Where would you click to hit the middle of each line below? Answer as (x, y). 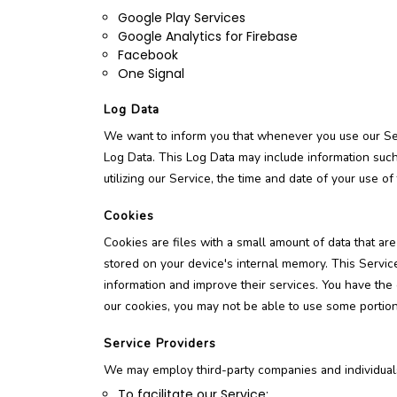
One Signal (151, 74)
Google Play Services (182, 18)
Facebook (148, 55)
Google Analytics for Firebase (208, 36)
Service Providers (160, 343)
